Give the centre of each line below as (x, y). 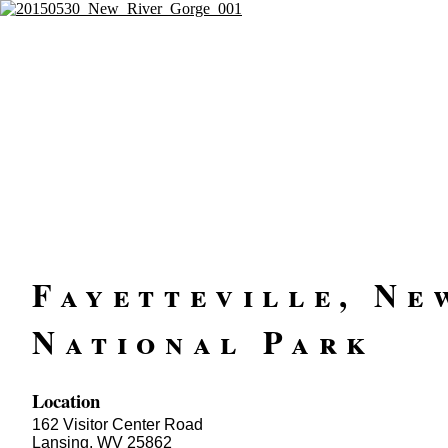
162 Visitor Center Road (117, 424)
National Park (204, 342)
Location (66, 400)
